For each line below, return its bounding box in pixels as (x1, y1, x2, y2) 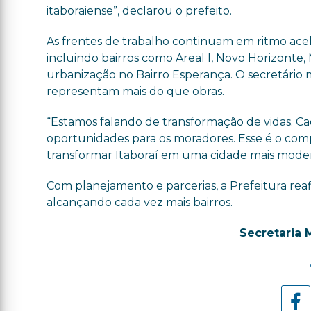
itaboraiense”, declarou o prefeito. (47, 3, 233, 17)
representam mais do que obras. (47, 84, 225, 98)
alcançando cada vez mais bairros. (47, 195, 233, 209)
